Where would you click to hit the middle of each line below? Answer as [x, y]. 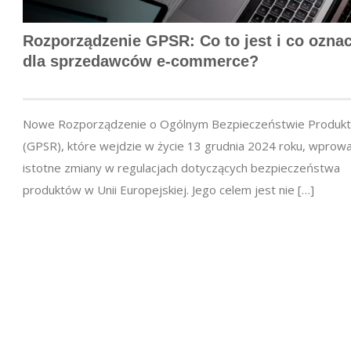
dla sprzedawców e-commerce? [141, 61]
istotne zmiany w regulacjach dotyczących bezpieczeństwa [181, 167]
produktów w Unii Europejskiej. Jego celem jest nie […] [168, 189]
